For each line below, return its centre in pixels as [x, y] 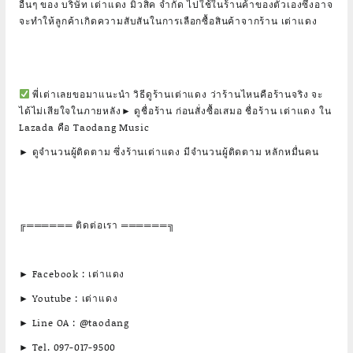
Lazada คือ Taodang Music [84, 127]
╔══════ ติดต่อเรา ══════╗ [97, 225]
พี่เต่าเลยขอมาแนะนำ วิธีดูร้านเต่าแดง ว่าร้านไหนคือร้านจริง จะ [176, 94]
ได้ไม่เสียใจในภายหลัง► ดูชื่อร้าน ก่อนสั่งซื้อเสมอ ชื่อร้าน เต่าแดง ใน [175, 111]
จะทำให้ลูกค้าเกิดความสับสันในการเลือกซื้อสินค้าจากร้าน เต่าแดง [168, 21]
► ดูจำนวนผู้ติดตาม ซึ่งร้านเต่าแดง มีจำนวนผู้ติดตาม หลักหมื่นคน [169, 152]
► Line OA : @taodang [74, 323]
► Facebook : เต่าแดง [72, 274]
